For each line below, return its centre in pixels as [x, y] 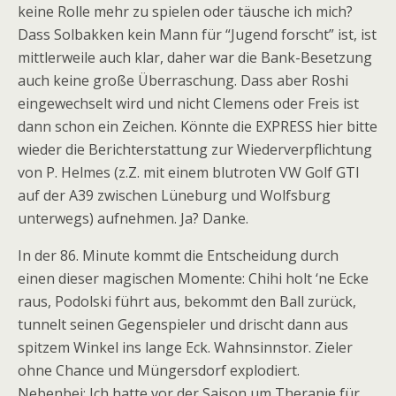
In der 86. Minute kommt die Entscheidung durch [178, 255]
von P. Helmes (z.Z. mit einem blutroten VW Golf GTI [189, 172]
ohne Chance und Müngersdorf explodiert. [159, 370]
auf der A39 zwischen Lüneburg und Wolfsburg [174, 195]
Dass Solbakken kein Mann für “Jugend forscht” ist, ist [197, 34]
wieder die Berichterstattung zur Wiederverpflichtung [195, 149]
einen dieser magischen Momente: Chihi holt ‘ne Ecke [193, 278]
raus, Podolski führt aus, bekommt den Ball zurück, [187, 301]
